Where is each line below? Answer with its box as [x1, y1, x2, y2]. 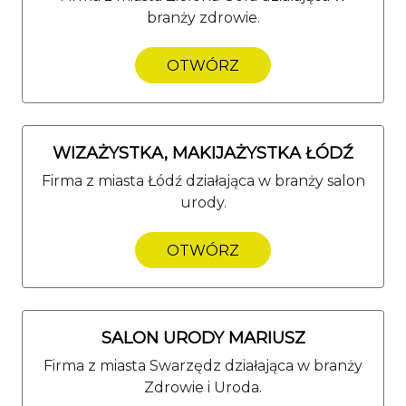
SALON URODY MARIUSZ [101, 327, 305, 348]
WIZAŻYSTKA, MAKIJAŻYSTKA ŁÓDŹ [53, 142, 353, 163]
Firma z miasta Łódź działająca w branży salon [41, 171, 365, 189]
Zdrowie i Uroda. [144, 378, 262, 396]
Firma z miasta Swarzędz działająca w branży [43, 356, 362, 374]
